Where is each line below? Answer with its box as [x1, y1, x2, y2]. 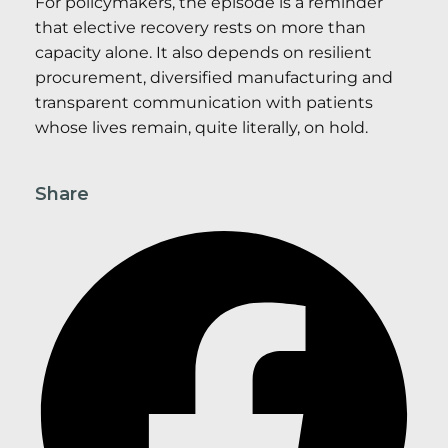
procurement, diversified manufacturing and [35, 67, 393, 87]
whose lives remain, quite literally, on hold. [35, 117, 368, 137]
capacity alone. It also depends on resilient [35, 42, 372, 62]
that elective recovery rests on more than [35, 17, 366, 37]
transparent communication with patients [35, 92, 373, 112]
